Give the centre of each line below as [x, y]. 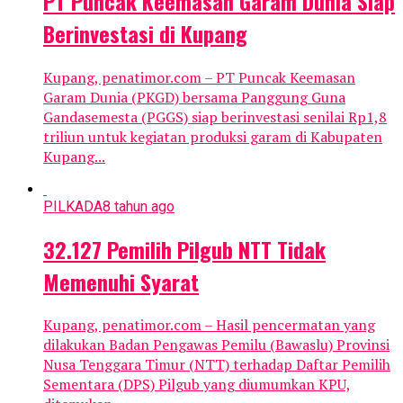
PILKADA [73, 206]
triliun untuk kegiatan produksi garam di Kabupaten [213, 136]
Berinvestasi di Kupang [145, 33]
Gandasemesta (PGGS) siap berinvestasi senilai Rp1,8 [215, 116]
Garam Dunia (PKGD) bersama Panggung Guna [194, 97]
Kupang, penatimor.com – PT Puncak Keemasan [199, 77]
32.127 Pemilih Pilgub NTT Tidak [184, 249]
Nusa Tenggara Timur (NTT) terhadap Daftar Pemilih [217, 365]
